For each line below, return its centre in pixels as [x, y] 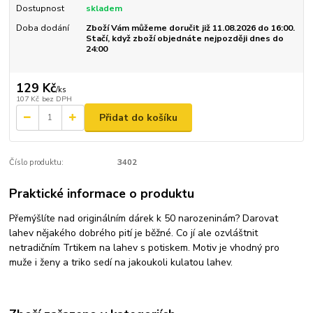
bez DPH [57, 99]
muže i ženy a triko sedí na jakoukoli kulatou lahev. [123, 263]
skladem [104, 8]
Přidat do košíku [138, 117]
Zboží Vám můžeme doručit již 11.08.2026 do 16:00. [190, 28]
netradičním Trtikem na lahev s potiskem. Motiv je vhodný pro [145, 248]
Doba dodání [42, 28]
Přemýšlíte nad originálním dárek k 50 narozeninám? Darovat [144, 219]
